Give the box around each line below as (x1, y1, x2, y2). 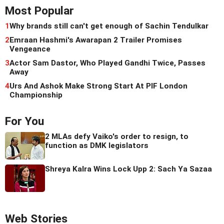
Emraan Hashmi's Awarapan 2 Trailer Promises (9, 35, 182, 44)
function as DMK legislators (45, 140, 148, 150)
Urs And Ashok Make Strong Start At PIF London (9, 81, 187, 90)
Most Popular (5, 3, 74, 17)
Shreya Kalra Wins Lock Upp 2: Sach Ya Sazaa (45, 164, 212, 173)
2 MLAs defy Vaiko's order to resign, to (45, 131, 188, 141)
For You (5, 114, 44, 128)
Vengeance (9, 44, 50, 53)
